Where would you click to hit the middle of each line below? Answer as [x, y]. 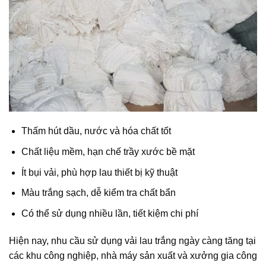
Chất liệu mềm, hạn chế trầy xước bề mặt [108, 151]
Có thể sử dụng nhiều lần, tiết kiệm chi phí [110, 213]
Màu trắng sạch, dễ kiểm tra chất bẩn [98, 193]
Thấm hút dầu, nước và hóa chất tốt [96, 131]
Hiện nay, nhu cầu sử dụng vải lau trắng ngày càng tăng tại [132, 240]
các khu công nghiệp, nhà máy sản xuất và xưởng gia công [133, 255]
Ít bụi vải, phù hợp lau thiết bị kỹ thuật [99, 172]
